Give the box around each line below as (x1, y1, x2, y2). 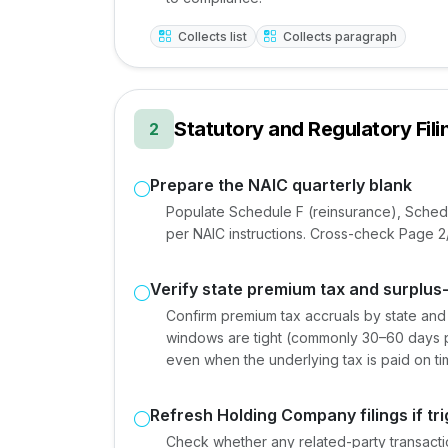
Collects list (174, 28, 247, 44)
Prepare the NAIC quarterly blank (150, 174, 412, 195)
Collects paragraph (280, 28, 398, 44)
